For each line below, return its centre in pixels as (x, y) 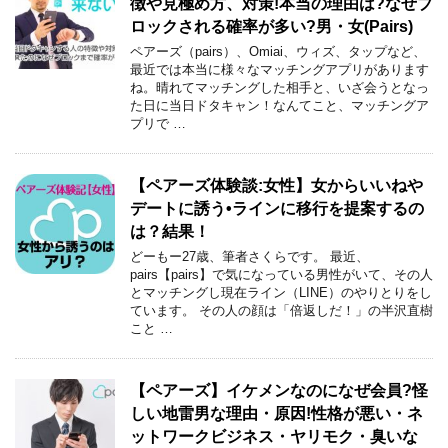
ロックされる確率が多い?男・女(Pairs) (271, 26)
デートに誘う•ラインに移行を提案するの (277, 208)
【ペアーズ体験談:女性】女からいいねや (276, 185)
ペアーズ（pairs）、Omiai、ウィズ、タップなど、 (278, 51)
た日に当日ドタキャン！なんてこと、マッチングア (279, 105)
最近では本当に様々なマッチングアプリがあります (279, 69)
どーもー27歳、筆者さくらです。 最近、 (249, 256)
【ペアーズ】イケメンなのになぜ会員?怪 (279, 390)
